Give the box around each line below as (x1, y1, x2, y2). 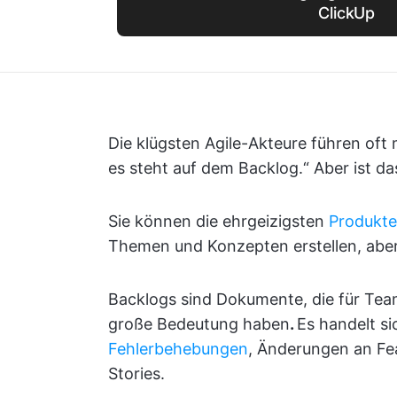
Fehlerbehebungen (108, 339, 248, 358)
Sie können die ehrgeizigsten (108, 212, 329, 230)
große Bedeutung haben (108, 315, 290, 333)
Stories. (108, 364, 165, 383)
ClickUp (318, 4, 376, 22)
